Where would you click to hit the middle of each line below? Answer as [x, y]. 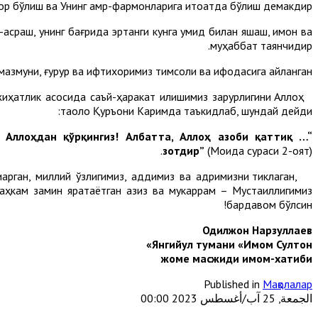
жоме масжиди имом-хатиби [237, 258]
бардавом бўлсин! [269, 204]
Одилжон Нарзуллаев [257, 230]
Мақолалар [287, 284]
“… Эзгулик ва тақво [303, 136]
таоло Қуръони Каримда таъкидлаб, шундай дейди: [186, 110]
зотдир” [183, 150]
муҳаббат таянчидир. [261, 45]
